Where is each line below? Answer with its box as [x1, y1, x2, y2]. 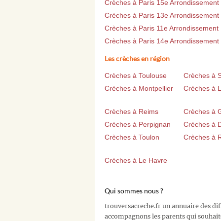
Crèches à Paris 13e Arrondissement [105, 11, 219, 19]
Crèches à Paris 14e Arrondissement [105, 37, 219, 45]
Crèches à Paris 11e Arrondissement [105, 24, 219, 32]
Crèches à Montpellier [105, 84, 173, 92]
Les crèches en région [105, 54, 170, 63]
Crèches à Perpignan [105, 120, 171, 128]
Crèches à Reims [105, 107, 158, 115]
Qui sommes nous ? [105, 186, 163, 195]
